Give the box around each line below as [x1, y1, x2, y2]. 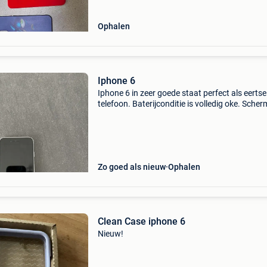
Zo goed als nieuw [97, 162, 166, 172]
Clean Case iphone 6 [97, 216, 185, 227]
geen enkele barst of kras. [97, 110, 192, 119]
